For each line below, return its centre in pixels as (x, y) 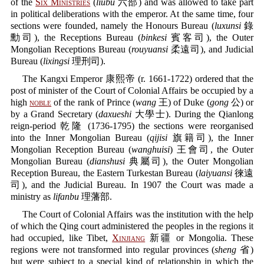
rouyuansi (149, 49)
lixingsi (56, 61)
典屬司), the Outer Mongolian (189, 161)
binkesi (154, 37)
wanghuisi (151, 149)
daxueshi (115, 114)
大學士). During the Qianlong (193, 114)
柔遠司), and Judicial (211, 49)
